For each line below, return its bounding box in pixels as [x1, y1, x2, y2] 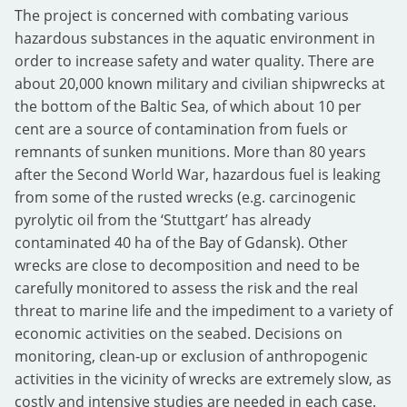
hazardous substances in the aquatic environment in [15, 28, 375, 48]
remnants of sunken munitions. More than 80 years [15, 142, 366, 162]
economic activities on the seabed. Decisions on [15, 323, 342, 343]
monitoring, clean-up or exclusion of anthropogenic [15, 346, 368, 366]
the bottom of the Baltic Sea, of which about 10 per [15, 96, 362, 116]
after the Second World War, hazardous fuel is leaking [15, 164, 381, 184]
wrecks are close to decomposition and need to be [15, 255, 360, 275]
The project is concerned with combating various [15, 5, 349, 25]
